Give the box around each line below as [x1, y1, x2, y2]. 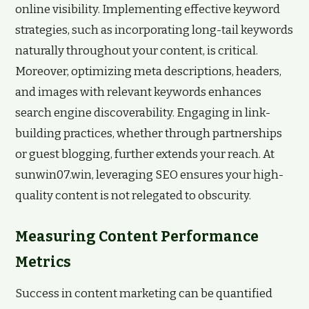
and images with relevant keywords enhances [15, 85, 261, 99]
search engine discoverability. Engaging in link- [15, 106, 270, 120]
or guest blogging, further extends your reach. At [15, 147, 275, 161]
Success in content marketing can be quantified [15, 286, 272, 301]
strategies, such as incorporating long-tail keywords [15, 23, 293, 37]
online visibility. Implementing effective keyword [15, 2, 280, 17]
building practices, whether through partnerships [15, 126, 282, 141]
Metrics [15, 253, 71, 271]
